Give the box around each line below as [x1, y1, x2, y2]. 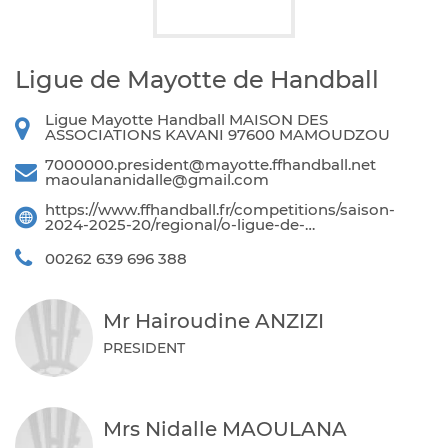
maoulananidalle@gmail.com [45, 170, 269, 189]
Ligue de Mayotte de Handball [15, 65, 379, 94]
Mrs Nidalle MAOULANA [103, 417, 347, 441]
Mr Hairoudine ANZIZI [103, 309, 324, 333]
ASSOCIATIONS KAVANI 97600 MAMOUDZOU [45, 125, 390, 144]
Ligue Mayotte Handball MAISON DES [45, 110, 328, 129]
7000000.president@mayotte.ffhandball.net [45, 155, 376, 174]
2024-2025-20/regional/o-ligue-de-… [45, 215, 315, 234]
